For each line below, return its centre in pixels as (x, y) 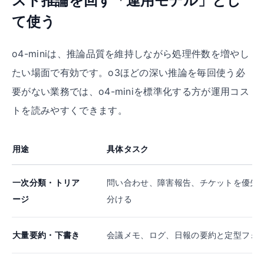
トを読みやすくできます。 (70, 110)
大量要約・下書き (46, 235)
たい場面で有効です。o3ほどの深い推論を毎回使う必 (129, 72)
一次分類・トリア (46, 182)
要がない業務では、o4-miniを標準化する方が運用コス (131, 91)
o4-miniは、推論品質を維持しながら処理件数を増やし (131, 54)
